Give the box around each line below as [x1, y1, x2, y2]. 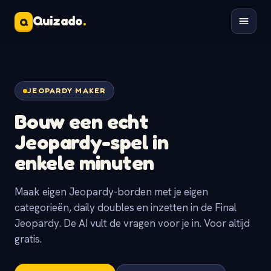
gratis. [15, 232, 42, 246]
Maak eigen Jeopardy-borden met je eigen [15, 185, 208, 198]
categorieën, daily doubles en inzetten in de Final [15, 201, 237, 214]
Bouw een [15, 109, 107, 134]
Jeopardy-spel [15, 129, 149, 154]
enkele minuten [15, 150, 154, 175]
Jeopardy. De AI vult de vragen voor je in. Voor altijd [15, 217, 250, 230]
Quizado [33, 13, 83, 28]
